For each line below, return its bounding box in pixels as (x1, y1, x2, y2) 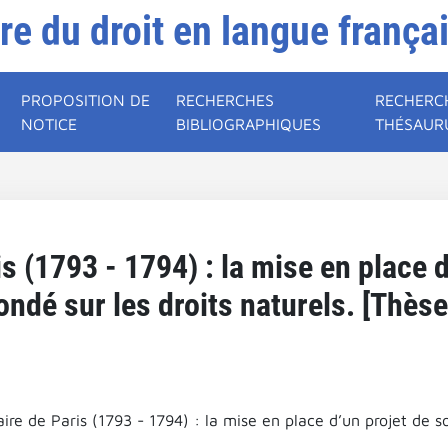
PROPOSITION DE (21, 91, 151, 109)
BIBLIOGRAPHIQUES (176, 115, 322, 133)
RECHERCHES (176, 91, 275, 109)
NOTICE (21, 115, 78, 133)
